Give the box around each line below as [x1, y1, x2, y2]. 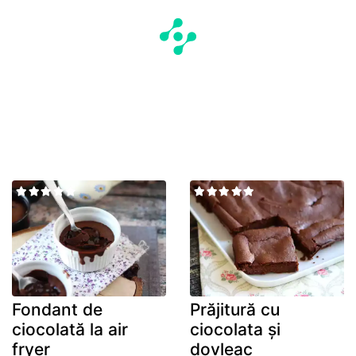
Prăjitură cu [190, 299, 280, 319]
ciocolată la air [12, 319, 128, 339]
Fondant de [12, 299, 103, 319]
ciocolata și [190, 319, 281, 339]
